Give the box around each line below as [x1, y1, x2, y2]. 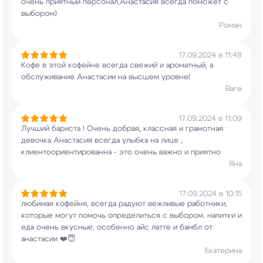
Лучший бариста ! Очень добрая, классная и [21, 125, 183, 133]
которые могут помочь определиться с [21, 212, 167, 220]
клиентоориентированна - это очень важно [21, 149, 182, 156]
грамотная [183, 125, 223, 133]
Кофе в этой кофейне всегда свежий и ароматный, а [21, 62, 213, 69]
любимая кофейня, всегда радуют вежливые [21, 200, 185, 208]
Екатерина [205, 247, 242, 255]
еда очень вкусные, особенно [21, 224, 134, 231]
